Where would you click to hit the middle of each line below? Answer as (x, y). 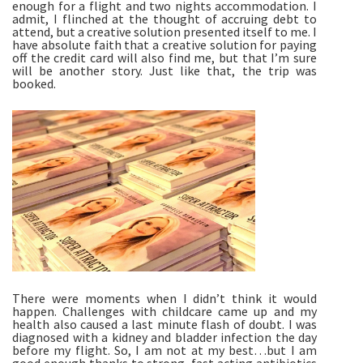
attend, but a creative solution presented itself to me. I (164, 32)
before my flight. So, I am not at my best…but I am (164, 350)
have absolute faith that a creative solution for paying (164, 45)
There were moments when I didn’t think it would (164, 299)
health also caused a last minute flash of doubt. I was (164, 325)
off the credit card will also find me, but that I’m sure (164, 58)
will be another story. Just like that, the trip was (164, 71)
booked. (34, 84)
